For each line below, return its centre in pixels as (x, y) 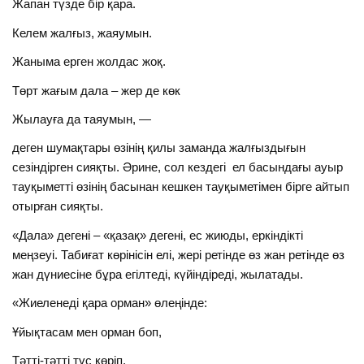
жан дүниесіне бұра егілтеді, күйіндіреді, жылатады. (158, 274)
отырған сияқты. (58, 206)
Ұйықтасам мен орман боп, (87, 331)
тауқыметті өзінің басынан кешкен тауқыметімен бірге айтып (181, 187)
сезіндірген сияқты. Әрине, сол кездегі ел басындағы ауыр (178, 167)
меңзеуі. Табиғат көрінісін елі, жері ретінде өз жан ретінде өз (179, 254)
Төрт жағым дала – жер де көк (97, 90)
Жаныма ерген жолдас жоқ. (89, 62)
